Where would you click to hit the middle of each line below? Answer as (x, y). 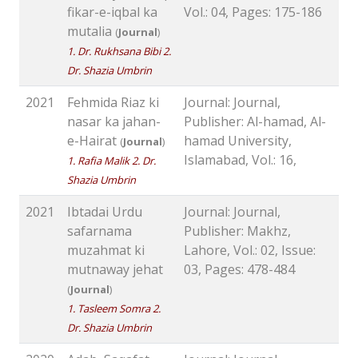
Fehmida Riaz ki (113, 103)
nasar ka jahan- (114, 122)
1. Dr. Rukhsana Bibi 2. (119, 52)
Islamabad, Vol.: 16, (240, 160)
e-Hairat (93, 141)
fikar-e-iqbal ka (112, 12)
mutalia (91, 32)
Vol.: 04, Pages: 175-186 (253, 12)
